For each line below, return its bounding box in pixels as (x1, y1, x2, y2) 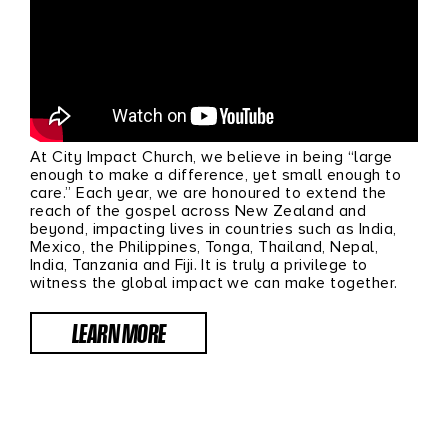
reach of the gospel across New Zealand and (30, 200, 367, 221)
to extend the (285, 182, 387, 203)
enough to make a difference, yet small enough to (30, 164, 402, 185)
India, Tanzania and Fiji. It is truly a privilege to (30, 254, 368, 275)
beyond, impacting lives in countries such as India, (30, 218, 397, 239)
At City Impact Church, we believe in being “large (30, 146, 393, 167)
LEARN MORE (72, 316, 166, 349)
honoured (212, 182, 286, 203)
